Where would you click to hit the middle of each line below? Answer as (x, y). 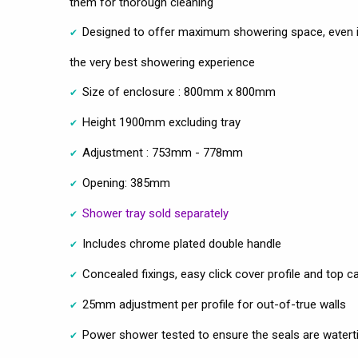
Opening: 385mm (126, 183)
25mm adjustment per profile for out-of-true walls (214, 304)
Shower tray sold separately (155, 213)
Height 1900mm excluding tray (161, 122)
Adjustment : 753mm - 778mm (163, 152)
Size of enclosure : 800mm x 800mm (179, 91)
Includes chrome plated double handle (182, 243)
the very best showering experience (162, 62)
